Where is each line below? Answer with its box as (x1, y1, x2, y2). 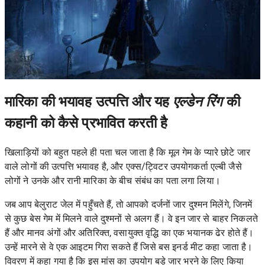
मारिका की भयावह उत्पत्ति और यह (5, 93, 173, 111)
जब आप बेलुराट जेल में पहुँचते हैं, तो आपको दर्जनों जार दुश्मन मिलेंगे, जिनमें (5, 199, 253, 210)
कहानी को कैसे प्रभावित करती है (5, 115, 168, 132)
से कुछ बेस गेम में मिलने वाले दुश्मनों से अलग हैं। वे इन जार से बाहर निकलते (5, 213, 258, 224)
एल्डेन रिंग (173, 93, 223, 111)
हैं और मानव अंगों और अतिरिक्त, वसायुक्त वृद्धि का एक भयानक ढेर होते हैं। (5, 227, 254, 238)
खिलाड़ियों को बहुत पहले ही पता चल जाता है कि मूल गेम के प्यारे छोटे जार (5, 147, 251, 158)
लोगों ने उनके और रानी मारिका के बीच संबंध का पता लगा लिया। (5, 175, 221, 186)
